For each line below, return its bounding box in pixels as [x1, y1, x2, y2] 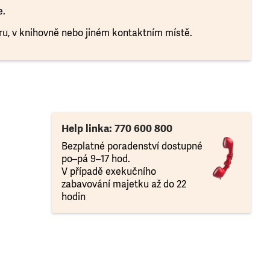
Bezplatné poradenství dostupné [61, 140, 202, 153]
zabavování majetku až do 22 [61, 178, 186, 191]
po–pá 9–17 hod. [61, 152, 130, 166]
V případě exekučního [61, 165, 156, 178]
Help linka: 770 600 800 [61, 122, 172, 136]
